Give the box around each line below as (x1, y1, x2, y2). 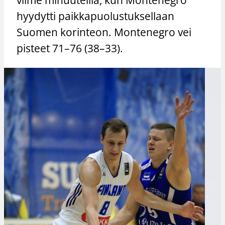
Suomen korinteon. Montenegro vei (17, 25, 192, 39)
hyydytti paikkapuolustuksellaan (17, 9, 175, 23)
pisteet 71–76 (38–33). (17, 41, 124, 55)
